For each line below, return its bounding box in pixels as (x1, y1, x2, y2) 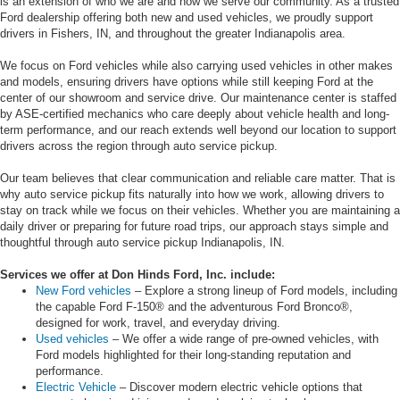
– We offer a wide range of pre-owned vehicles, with (109, 331, 379, 346)
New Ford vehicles (36, 283, 131, 297)
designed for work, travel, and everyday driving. (36, 315, 280, 329)
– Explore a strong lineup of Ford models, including (131, 283, 397, 297)
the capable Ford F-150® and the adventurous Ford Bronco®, (36, 299, 353, 313)
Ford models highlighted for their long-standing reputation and (36, 347, 351, 362)
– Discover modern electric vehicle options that (116, 379, 362, 394)
